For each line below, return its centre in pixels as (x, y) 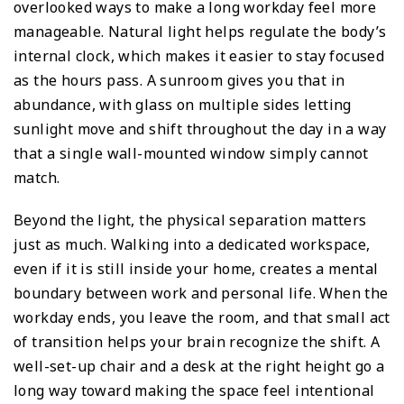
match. (37, 177)
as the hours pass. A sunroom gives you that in (179, 80)
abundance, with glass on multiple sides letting (183, 104)
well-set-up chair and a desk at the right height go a (199, 366)
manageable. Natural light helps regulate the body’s (200, 31)
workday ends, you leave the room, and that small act (202, 317)
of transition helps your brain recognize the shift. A (197, 341)
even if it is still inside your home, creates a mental (196, 268)
